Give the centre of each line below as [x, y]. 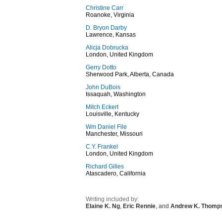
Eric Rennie [139, 206]
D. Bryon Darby [106, 28]
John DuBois [103, 87]
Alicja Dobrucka [107, 48]
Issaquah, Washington [116, 94]
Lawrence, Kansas [111, 35]
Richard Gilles [105, 166]
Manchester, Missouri [114, 134]
